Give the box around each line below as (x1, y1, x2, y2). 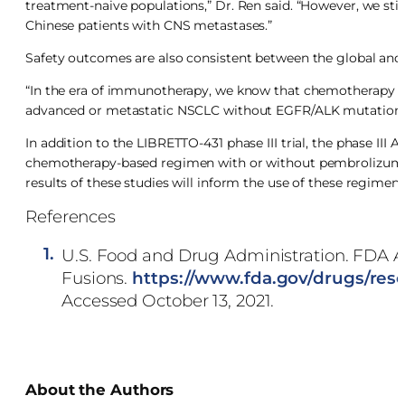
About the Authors (25, 381, 174, 400)
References (25, 205, 116, 227)
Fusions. (61, 268, 133, 288)
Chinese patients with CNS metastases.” (25, 16, 273, 33)
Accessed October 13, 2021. (61, 290, 275, 311)
